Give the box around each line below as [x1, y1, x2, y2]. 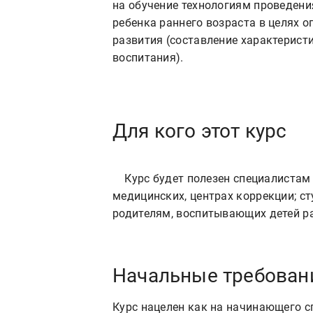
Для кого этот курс [112, 119, 287, 143]
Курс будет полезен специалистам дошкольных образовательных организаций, [112, 171, 125, 185]
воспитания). [112, 50, 184, 64]
